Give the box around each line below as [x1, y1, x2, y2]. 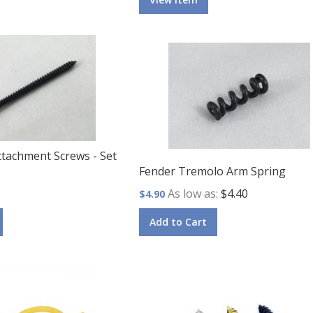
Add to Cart [150, 214, 207, 228]
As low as [168, 185, 216, 201]
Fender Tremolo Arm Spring [139, 163, 286, 179]
